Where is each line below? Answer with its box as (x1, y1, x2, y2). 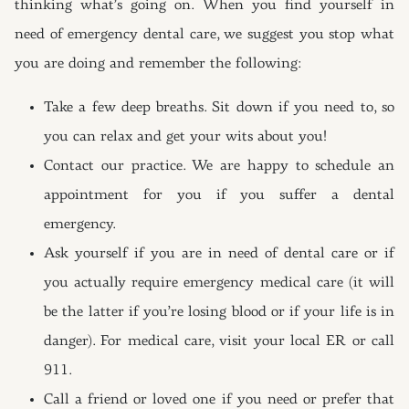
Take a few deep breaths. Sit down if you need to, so (44, 100, 394, 115)
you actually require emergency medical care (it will (44, 276, 394, 290)
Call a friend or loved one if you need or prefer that (44, 393, 394, 407)
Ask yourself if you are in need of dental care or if (44, 246, 394, 261)
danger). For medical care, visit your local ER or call (44, 334, 394, 349)
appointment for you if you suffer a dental (44, 188, 394, 203)
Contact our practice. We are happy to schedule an (44, 159, 394, 173)
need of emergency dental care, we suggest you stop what (15, 27, 394, 42)
